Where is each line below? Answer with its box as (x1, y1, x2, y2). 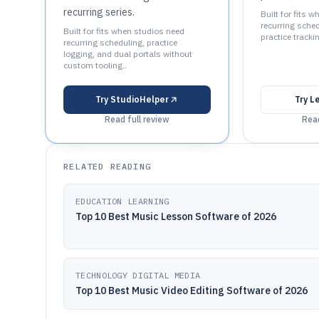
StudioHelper (110, 94, 169, 105)
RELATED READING (63, 161, 151, 172)
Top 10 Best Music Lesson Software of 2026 (75, 210, 276, 223)
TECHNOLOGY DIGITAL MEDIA (75, 270, 201, 281)
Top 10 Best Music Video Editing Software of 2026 (75, 284, 308, 297)
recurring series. (63, 6, 135, 19)
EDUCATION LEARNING (75, 196, 169, 206)
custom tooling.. (63, 60, 127, 70)
